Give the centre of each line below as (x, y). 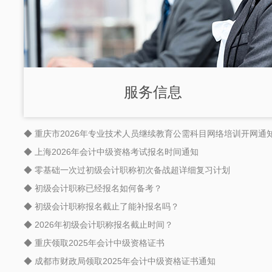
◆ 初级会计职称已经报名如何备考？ (93, 188)
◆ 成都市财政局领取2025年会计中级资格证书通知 (120, 261)
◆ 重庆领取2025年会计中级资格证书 (94, 243)
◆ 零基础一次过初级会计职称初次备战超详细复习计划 (127, 170)
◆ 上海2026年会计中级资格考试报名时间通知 (111, 152)
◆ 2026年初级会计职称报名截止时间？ (98, 225)
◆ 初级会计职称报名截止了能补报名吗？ (101, 206)
